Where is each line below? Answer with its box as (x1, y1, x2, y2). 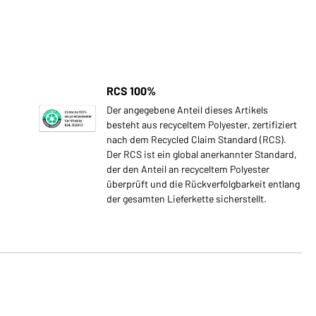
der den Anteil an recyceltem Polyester (106, 162, 269, 175)
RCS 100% (106, 83, 156, 97)
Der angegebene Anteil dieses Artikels (106, 103, 268, 116)
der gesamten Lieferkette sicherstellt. (106, 192, 267, 205)
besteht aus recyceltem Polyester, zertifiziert (106, 118, 297, 130)
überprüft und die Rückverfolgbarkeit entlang (106, 177, 300, 190)
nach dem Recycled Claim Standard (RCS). (106, 133, 286, 145)
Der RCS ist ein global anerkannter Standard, (106, 147, 297, 160)
